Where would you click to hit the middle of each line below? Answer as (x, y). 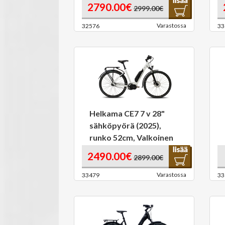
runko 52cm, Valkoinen (131, 137)
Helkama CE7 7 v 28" (127, 113)
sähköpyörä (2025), (125, 125)
